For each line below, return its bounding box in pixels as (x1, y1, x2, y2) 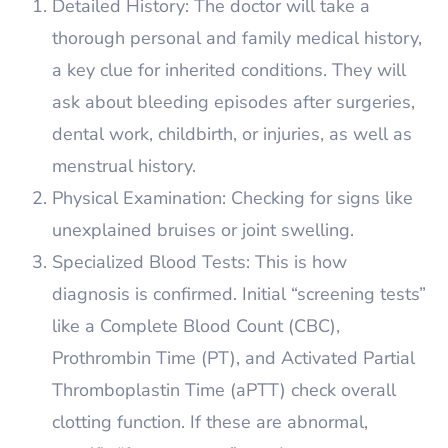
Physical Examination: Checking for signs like (52, 186, 413, 210)
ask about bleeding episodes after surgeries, (52, 90, 415, 114)
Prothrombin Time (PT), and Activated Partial (52, 346, 415, 370)
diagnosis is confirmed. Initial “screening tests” (52, 282, 426, 306)
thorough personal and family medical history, (52, 26, 422, 50)
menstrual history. (52, 154, 196, 178)
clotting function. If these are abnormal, (52, 410, 368, 434)
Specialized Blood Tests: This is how (52, 250, 347, 274)
